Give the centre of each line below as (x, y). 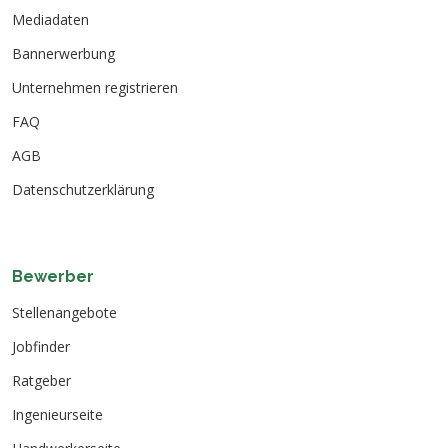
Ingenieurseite (57, 415)
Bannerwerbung (63, 54)
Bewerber (53, 277)
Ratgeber (41, 381)
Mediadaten (50, 20)
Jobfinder (41, 347)
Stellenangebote (64, 313)
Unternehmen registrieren (95, 88)
